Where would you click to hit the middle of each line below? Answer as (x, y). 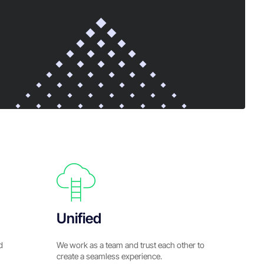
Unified (79, 218)
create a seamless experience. (109, 256)
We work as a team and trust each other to (131, 245)
